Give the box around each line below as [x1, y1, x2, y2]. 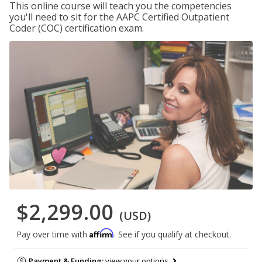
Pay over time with [16, 229, 89, 240]
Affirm [89, 228, 114, 239]
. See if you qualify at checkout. [114, 229, 231, 240]
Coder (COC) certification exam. [9, 22, 144, 35]
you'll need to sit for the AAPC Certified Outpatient [9, 11, 229, 23]
